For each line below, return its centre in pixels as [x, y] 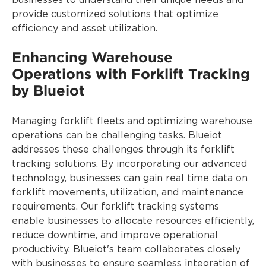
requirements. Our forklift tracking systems [115, 207]
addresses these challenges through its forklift [123, 150]
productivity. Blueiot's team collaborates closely [126, 249]
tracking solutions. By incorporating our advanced [129, 164]
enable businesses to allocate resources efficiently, [133, 221]
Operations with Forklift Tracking [131, 74]
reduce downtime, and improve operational [115, 235]
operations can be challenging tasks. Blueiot [117, 135]
